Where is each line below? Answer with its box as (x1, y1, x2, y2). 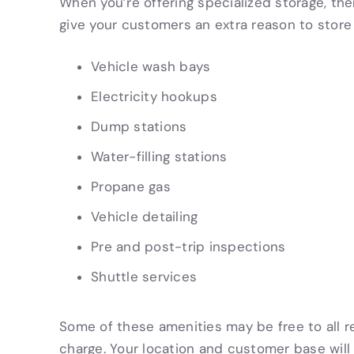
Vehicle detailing (91, 209, 198, 224)
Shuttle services (91, 269, 197, 284)
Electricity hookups (91, 88, 217, 104)
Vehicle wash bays (91, 58, 211, 74)
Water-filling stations (91, 149, 228, 164)
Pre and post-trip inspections (91, 239, 286, 254)
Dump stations (91, 119, 187, 134)
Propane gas (91, 179, 171, 194)
